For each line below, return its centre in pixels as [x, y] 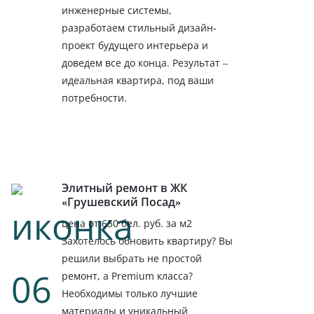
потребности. [95, 97]
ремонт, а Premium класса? [128, 276]
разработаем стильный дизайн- [139, 27]
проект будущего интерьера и [135, 45]
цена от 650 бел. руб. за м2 [127, 224]
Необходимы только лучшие [130, 294]
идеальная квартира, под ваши [138, 80]
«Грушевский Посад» [122, 202]
